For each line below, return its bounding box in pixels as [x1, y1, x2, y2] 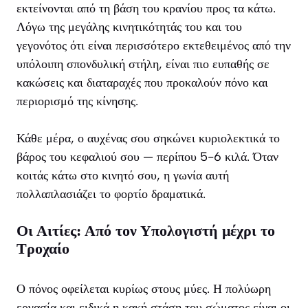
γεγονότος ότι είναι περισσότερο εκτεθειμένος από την [16, 38, 291, 54]
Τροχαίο [16, 240, 69, 258]
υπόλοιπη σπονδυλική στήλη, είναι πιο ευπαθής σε [16, 56, 269, 72]
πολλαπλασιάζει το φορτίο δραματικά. [16, 186, 206, 202]
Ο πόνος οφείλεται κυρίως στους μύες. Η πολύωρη [16, 281, 271, 297]
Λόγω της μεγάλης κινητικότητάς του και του [16, 19, 242, 35]
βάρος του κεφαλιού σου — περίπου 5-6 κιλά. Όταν [16, 149, 278, 165]
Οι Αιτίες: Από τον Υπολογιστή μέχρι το [16, 222, 275, 240]
